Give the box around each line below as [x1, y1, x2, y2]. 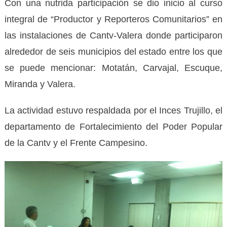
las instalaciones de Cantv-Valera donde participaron [4, 30, 223, 41]
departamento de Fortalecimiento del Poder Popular [4, 121, 223, 132]
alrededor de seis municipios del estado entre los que [4, 46, 223, 57]
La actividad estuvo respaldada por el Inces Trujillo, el [4, 105, 223, 116]
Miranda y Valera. [4, 79, 75, 89]
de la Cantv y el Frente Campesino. [4, 137, 147, 148]
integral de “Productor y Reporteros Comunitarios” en [4, 14, 223, 24]
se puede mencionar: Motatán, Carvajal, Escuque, [4, 62, 223, 73]
